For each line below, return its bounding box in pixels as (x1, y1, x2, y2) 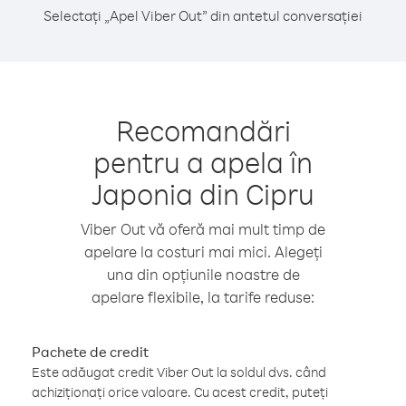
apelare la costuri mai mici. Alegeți (83, 242, 323, 261)
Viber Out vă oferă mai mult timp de (81, 219, 325, 238)
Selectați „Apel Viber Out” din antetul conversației (43, 6, 362, 24)
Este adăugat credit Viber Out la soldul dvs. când (32, 363, 326, 381)
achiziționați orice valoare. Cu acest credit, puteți (32, 383, 328, 401)
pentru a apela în (93, 143, 313, 180)
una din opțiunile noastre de (106, 265, 300, 284)
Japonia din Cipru (92, 175, 314, 212)
